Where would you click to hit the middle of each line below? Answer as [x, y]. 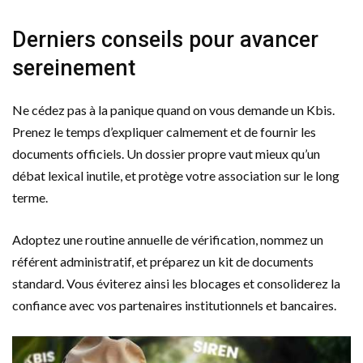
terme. [30, 197]
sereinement [74, 68]
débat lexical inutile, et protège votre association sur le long [176, 175]
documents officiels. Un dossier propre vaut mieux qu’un [166, 153]
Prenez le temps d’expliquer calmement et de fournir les [164, 131]
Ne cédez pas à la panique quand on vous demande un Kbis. [173, 109]
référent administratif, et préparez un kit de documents [163, 261]
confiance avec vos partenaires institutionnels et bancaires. [174, 305]
